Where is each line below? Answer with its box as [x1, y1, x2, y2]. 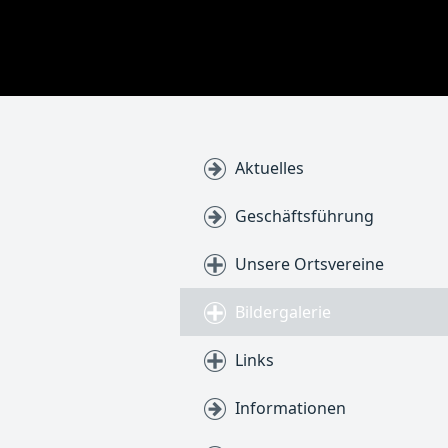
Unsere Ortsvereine [235, 253, 384, 275]
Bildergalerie [235, 301, 331, 323]
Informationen [235, 397, 346, 419]
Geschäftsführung [235, 205, 374, 227]
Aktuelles [235, 157, 304, 179]
